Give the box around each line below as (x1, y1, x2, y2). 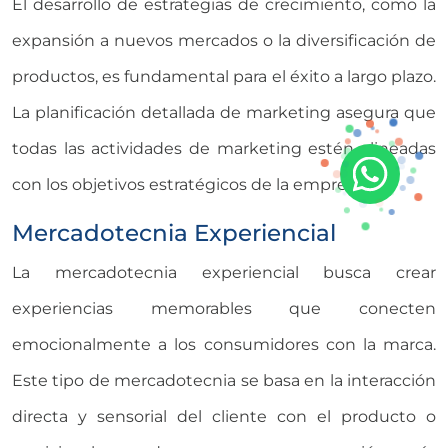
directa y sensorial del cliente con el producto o (12, 406, 436, 426)
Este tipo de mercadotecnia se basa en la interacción (12, 370, 436, 390)
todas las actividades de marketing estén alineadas (12, 138, 436, 158)
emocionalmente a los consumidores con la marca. (12, 334, 436, 354)
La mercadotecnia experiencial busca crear (12, 262, 436, 282)
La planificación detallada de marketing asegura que (12, 102, 436, 122)
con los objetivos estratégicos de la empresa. (12, 174, 367, 194)
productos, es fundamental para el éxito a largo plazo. (12, 66, 436, 86)
